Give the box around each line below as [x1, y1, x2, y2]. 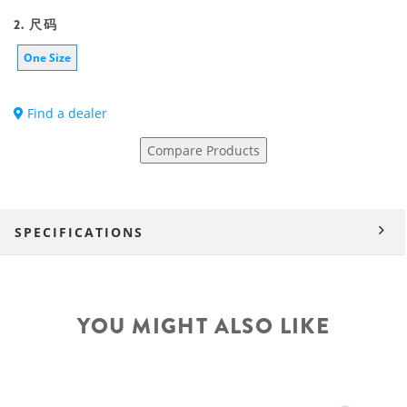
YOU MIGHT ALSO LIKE [76, 310, 331, 342]
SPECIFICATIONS [15, 223, 144, 241]
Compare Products [147, 142, 260, 159]
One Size [24, 50, 71, 65]
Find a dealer [24, 104, 107, 122]
